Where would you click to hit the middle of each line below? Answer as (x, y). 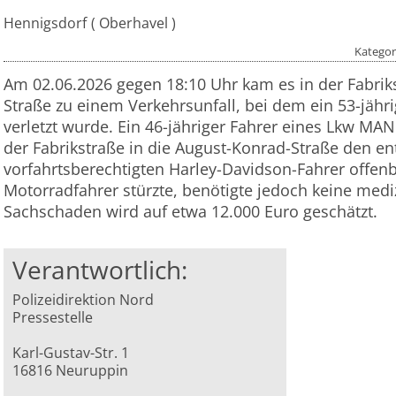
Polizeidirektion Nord (84, 300)
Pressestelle (53, 318)
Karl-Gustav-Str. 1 (71, 353)
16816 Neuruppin (71, 371)
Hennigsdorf (45, 23)
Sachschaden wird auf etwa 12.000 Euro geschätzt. (190, 212)
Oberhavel (133, 23)
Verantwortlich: (100, 270)
